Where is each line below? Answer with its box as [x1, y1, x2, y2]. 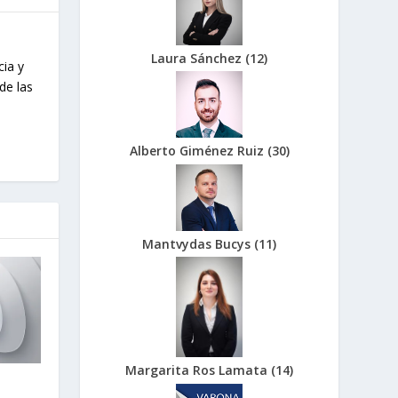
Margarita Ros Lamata [125, 362, 272, 379]
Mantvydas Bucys [142, 235, 255, 252]
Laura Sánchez [151, 49, 246, 67]
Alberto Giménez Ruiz [129, 142, 267, 160]
